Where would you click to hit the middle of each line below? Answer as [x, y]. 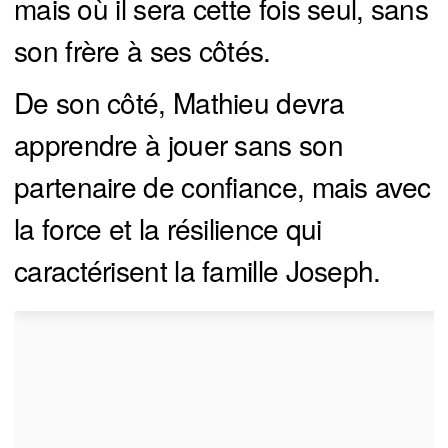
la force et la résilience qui [168, 228]
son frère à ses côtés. [142, 50]
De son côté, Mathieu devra [179, 102]
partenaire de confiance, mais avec [222, 186]
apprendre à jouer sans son [178, 144]
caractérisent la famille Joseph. [197, 270]
